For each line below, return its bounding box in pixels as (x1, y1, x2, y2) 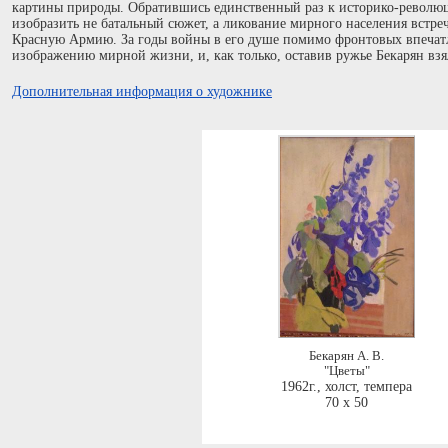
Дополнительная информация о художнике (12, 84, 272, 99)
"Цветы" (323, 364, 370, 378)
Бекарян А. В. (309, 349, 384, 363)
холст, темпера (325, 379, 412, 394)
